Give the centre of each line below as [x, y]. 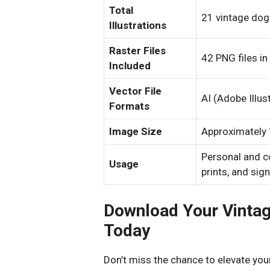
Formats [129, 106]
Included [130, 66]
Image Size [136, 131]
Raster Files [137, 51]
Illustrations [138, 25]
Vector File [135, 91]
